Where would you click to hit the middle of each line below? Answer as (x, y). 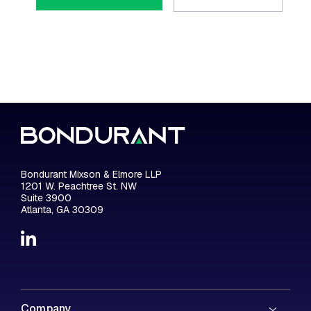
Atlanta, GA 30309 (62, 209)
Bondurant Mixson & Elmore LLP (91, 174)
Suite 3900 (46, 197)
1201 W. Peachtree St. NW (79, 186)
